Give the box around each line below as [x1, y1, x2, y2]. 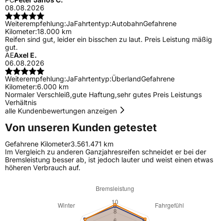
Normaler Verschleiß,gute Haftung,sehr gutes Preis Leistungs [5, 90, 202, 99]
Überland [111, 74, 141, 83]
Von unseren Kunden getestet [5, 121, 157, 134]
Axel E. [14, 51, 37, 60]
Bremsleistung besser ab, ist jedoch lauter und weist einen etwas [5, 155, 213, 164]
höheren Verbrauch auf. [5, 163, 80, 172]
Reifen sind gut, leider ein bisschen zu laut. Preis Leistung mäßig [5, 35, 212, 44]
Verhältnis [5, 98, 37, 107]
